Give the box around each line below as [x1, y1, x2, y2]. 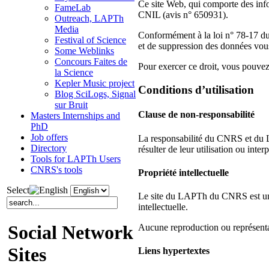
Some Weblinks [55, 45, 114, 56]
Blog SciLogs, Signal [55, 88, 136, 99]
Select [7, 184, 29, 195]
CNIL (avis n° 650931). [138, 10, 228, 20]
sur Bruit [55, 99, 88, 110]
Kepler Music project [55, 77, 134, 88]
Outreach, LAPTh [55, 13, 124, 23]
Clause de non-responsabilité [138, 109, 255, 120]
